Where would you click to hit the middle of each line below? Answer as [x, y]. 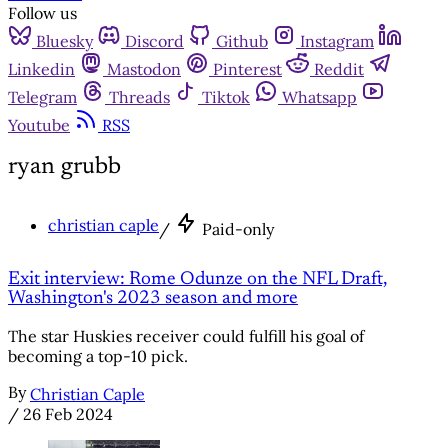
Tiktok [226, 97]
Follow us [42, 13]
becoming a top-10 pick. [98, 356]
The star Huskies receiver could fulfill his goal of [186, 336]
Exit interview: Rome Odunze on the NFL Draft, [197, 279]
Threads [139, 97]
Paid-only [238, 228]
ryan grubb [64, 166]
